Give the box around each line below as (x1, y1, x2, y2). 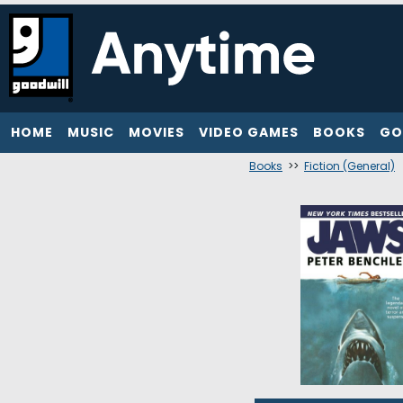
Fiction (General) (304, 158, 395, 174)
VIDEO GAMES (199, 123, 299, 141)
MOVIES (129, 123, 184, 141)
